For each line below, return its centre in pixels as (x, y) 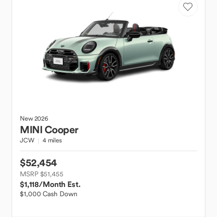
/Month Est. (60, 184)
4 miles (52, 140)
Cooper (61, 130)
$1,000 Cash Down (49, 194)
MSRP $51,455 (42, 174)
